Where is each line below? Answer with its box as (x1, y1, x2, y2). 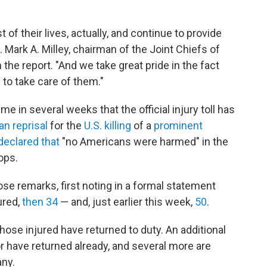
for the (48, 119, 84, 132)
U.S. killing (84, 119, 131, 132)
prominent (154, 119, 203, 132)
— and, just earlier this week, (58, 195, 195, 208)
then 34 (22, 195, 58, 208)
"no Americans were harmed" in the (60, 135, 228, 148)
